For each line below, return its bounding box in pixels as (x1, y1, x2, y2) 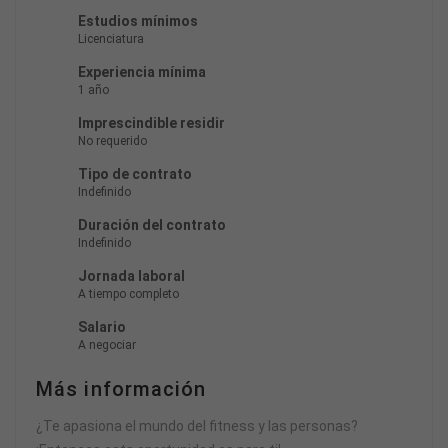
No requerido (78, 133, 147, 148)
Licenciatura (78, 31, 144, 46)
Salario (78, 318, 126, 335)
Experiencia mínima (78, 63, 206, 80)
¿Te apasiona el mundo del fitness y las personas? (36, 417, 358, 434)
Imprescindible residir (78, 114, 225, 131)
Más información (36, 376, 207, 401)
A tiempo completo (78, 286, 179, 301)
